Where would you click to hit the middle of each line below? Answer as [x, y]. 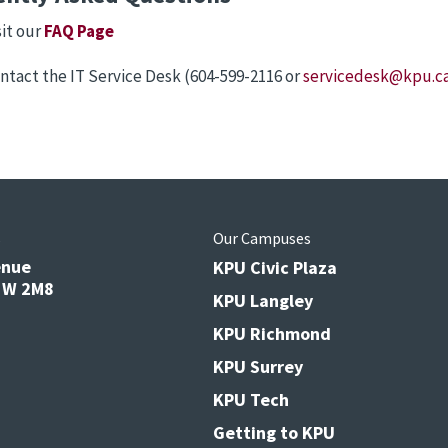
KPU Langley [263, 301]
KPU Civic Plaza [275, 268]
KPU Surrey [258, 367]
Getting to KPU [274, 433]
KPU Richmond [272, 334]
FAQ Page [79, 31]
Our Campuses [262, 238]
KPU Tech [251, 400]
